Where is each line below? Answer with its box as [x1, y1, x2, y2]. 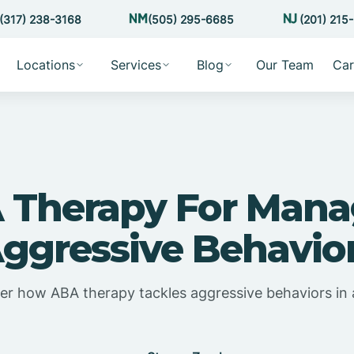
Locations [16, 57, 75, 73]
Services [110, 57, 161, 73]
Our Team [255, 57, 314, 73]
